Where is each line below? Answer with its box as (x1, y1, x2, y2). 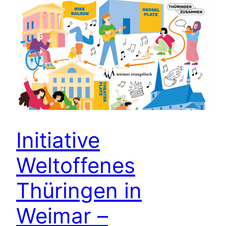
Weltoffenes (16, 152, 135, 178)
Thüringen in (16, 177, 142, 203)
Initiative (16, 127, 100, 153)
